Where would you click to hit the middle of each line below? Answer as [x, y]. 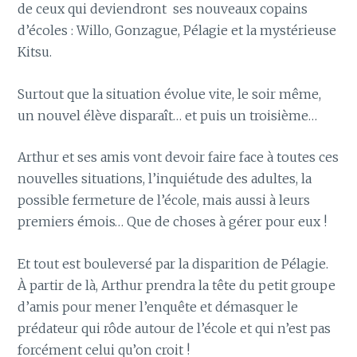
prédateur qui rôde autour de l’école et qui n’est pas [175, 328]
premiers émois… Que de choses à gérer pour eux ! [173, 222]
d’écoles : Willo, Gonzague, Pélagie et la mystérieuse [177, 31]
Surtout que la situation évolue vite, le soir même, [170, 94]
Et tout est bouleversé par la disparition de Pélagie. [173, 263]
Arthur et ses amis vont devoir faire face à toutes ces [178, 157]
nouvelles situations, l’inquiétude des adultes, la [165, 179]
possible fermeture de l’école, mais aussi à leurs [164, 200]
